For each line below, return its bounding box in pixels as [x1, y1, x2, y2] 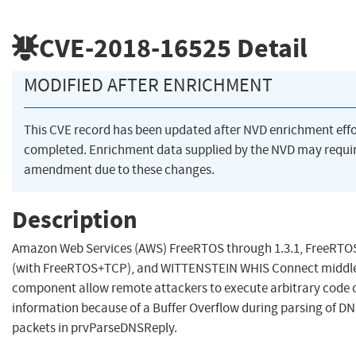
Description [12, 203, 137, 236]
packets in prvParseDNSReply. [12, 319, 177, 337]
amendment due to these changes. [24, 161, 215, 179]
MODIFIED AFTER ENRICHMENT [24, 73, 273, 98]
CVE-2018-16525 [39, 29, 231, 66]
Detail [231, 29, 308, 66]
